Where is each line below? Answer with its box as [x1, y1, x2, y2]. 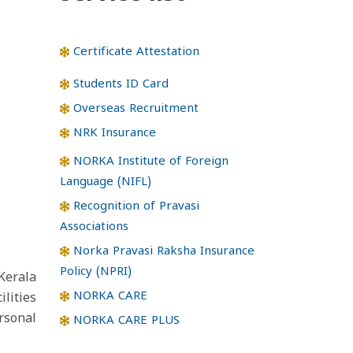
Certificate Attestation [69, 45, 200, 60]
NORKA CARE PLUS [69, 314, 180, 329]
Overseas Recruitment [69, 102, 199, 117]
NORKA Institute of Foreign [69, 154, 229, 169]
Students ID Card [69, 77, 169, 92]
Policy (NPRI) [60, 265, 132, 280]
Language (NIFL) [60, 175, 151, 190]
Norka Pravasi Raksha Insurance [69, 244, 255, 259]
